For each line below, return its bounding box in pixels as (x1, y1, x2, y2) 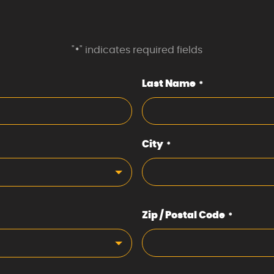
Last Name (142, 79, 196, 89)
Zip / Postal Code (142, 210, 225, 221)
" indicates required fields (80, 45, 202, 56)
